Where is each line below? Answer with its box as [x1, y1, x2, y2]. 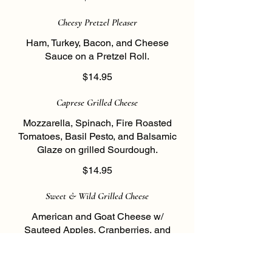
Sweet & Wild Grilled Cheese [46, 190, 149, 202]
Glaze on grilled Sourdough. [36, 144, 158, 155]
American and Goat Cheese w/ [31, 211, 163, 222]
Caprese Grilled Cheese [56, 97, 138, 109]
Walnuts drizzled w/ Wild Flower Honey [13, 237, 181, 249]
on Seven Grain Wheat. [47, 251, 147, 262]
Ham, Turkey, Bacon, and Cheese [25, 37, 169, 49]
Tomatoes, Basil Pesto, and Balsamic [18, 131, 177, 142]
